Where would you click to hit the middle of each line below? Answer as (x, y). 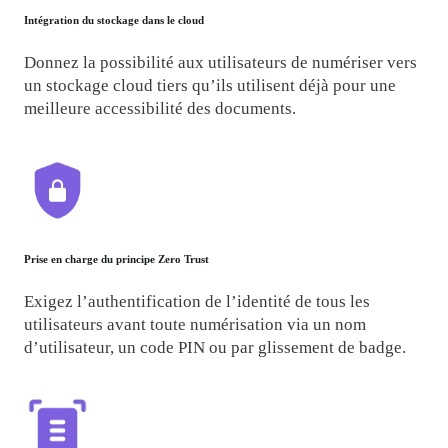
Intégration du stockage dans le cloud (114, 19)
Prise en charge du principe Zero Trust (117, 259)
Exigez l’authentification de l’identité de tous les (197, 302)
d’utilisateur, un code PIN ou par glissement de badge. (215, 348)
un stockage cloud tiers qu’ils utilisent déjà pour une (210, 85)
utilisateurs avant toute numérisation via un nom (195, 325)
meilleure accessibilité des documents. (160, 108)
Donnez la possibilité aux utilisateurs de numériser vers (221, 62)
